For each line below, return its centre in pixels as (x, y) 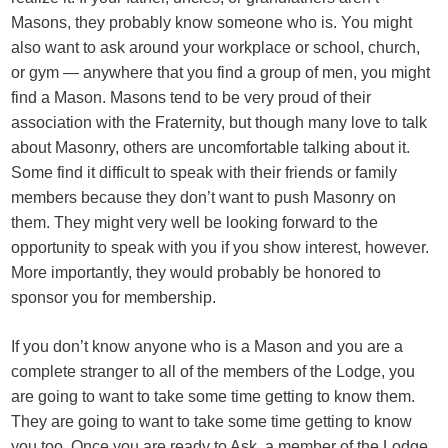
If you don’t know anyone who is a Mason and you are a (207, 346)
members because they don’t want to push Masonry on (204, 197)
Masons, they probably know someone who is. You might (212, 22)
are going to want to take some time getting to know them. (213, 396)
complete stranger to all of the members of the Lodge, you (213, 371)
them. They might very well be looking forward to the (195, 222)
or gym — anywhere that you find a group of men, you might (221, 72)
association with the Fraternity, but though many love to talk (219, 122)
